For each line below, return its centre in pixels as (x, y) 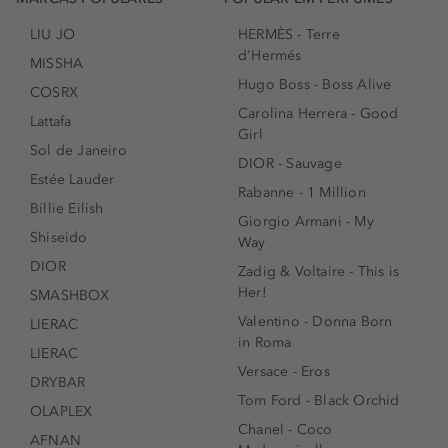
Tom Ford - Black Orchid (319, 401)
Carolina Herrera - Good (318, 114)
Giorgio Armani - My (306, 222)
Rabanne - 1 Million (302, 193)
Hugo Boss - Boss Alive (315, 85)
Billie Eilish (67, 209)
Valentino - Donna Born (315, 322)
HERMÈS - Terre (289, 35)
